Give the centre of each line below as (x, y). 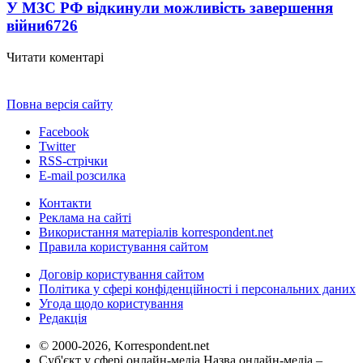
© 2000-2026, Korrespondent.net (124, 345)
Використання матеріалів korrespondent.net (156, 232)
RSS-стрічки (73, 160)
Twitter (57, 146)
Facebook (64, 131)
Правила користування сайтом (124, 246)
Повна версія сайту (60, 104)
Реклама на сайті (85, 217)
